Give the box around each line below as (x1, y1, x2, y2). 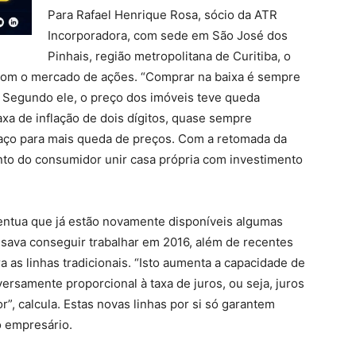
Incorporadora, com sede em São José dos (48, 28, 288, 43)
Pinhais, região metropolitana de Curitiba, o (48, 48, 291, 64)
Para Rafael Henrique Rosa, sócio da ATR (48, 7, 277, 22)
